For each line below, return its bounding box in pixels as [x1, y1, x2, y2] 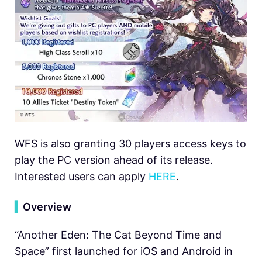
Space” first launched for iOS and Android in [15, 244, 233, 257]
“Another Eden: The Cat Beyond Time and [15, 228, 222, 241]
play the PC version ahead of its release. [15, 153, 213, 166]
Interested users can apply [15, 170, 146, 182]
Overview [23, 200, 71, 213]
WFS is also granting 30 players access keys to [15, 137, 246, 150]
